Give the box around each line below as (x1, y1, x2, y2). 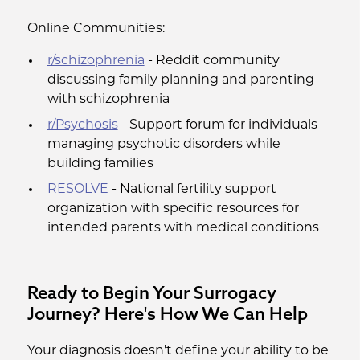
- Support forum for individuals (117, 119, 317, 132)
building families (47, 157, 153, 170)
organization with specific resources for (47, 202, 299, 215)
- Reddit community (144, 55, 280, 67)
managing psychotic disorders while (47, 138, 280, 151)
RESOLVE (47, 183, 108, 196)
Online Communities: (27, 22, 165, 35)
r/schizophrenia (47, 55, 145, 67)
